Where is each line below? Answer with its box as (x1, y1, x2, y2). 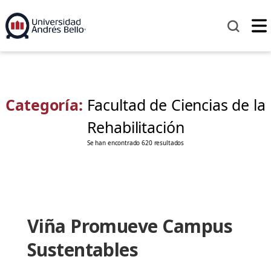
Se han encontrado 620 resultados (87, 139, 184, 148)
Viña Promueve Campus (27, 214, 232, 239)
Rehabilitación (87, 117, 184, 138)
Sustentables (27, 237, 139, 263)
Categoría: (5, 94, 87, 116)
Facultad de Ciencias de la (87, 94, 266, 116)
